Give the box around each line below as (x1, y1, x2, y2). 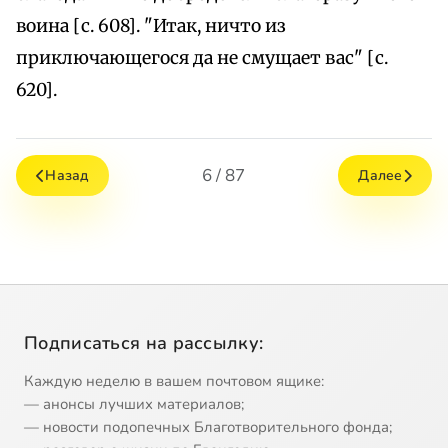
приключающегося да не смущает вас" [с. (16, 47, 388, 70)
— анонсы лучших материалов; (24, 394, 244, 415)
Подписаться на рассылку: (24, 331, 264, 356)
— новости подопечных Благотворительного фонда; (24, 417, 392, 438)
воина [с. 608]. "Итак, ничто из (16, 15, 286, 38)
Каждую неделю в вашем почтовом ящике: (24, 371, 324, 392)
